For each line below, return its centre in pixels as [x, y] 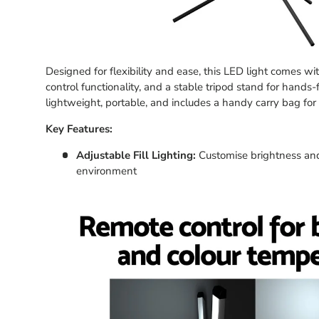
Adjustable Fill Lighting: [136, 155]
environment [106, 171]
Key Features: [79, 129]
